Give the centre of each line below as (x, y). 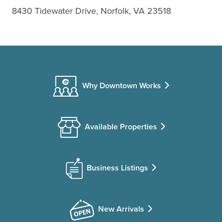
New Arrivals (121, 209)
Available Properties (121, 127)
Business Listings (117, 168)
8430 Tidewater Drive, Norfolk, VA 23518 (91, 11)
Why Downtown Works (122, 85)
